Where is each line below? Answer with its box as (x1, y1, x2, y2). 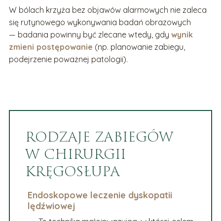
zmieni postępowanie (8, 42, 93, 52)
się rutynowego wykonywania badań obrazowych (8, 17, 191, 28)
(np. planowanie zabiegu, (92, 42, 185, 52)
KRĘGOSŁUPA (25, 162, 120, 182)
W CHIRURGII (25, 145, 126, 164)
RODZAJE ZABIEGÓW (25, 127, 174, 147)
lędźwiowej (27, 200, 75, 211)
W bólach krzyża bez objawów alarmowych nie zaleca (8, 5, 207, 15)
